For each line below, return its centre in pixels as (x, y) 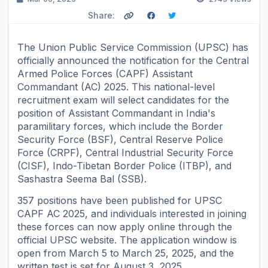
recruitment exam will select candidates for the (124, 100)
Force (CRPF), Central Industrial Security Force (126, 153)
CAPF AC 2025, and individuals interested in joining (132, 214)
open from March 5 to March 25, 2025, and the (126, 253)
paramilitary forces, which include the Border (121, 127)
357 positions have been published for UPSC (120, 201)
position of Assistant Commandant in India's (117, 113)
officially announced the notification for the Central (133, 61)
